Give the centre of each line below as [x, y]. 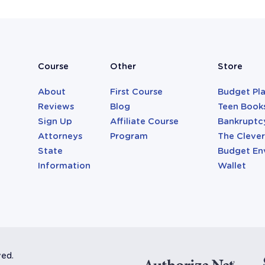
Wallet [232, 166]
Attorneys [60, 136]
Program [129, 136]
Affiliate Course [144, 122]
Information [64, 166]
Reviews [56, 107]
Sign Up [55, 122]
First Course [136, 92]
